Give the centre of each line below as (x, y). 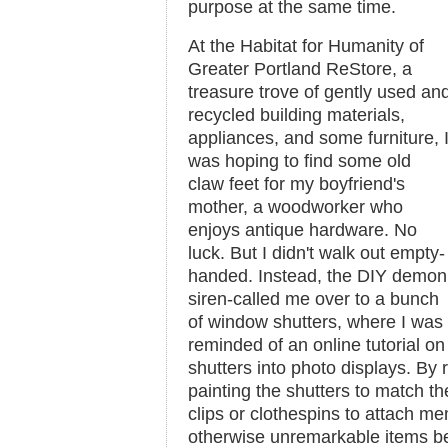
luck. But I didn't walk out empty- (316, 253)
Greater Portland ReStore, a (300, 69)
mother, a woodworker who (295, 207)
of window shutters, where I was (315, 322)
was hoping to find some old (299, 161)
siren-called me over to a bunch (313, 299)
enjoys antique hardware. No (302, 230)
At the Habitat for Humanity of (306, 46)
